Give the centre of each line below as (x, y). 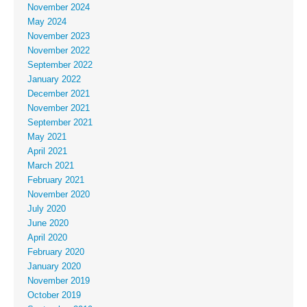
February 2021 (56, 181)
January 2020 (54, 267)
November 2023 (59, 37)
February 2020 (56, 253)
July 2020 (47, 209)
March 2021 (51, 166)
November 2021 (59, 109)
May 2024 (47, 22)
